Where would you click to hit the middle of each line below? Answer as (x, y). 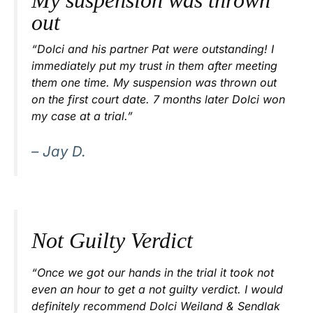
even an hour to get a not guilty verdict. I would (157, 289)
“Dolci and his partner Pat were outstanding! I (153, 49)
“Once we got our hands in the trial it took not (153, 272)
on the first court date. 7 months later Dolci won (158, 100)
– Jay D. (59, 152)
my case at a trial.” (82, 116)
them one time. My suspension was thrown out (154, 83)
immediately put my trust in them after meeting (154, 66)
